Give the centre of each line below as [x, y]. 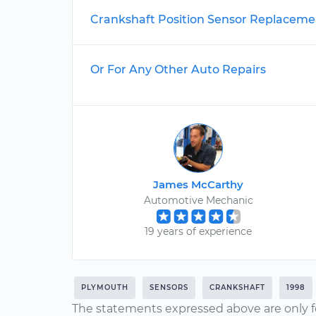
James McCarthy [199, 184]
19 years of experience [199, 231]
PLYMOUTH [105, 287]
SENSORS [169, 287]
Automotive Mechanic [198, 200]
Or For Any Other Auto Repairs [178, 69]
